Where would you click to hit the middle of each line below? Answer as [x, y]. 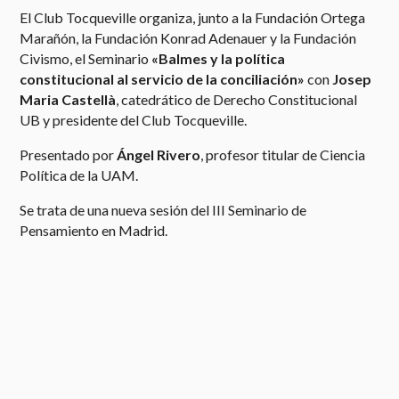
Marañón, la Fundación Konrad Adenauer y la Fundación [188, 38]
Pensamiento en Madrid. [94, 230]
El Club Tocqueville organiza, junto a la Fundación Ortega [193, 17]
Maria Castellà [68, 99]
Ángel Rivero [159, 155]
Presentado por [69, 155]
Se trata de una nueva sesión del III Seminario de [163, 210]
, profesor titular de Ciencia [283, 155]
